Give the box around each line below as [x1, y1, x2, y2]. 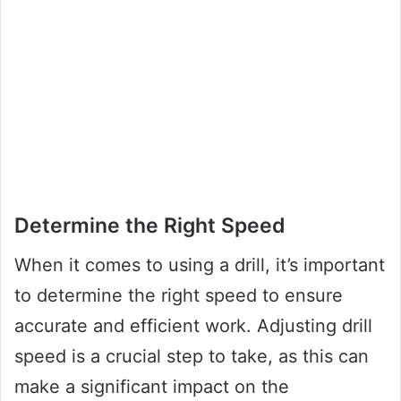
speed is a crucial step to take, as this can [14, 346, 369, 368]
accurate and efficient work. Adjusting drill [14, 315, 372, 337]
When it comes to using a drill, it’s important [14, 254, 385, 277]
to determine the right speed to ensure [14, 285, 343, 307]
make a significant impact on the [14, 376, 289, 398]
